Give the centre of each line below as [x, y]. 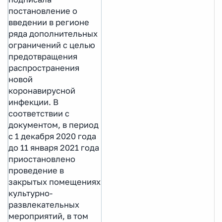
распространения [44, 68]
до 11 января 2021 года [54, 147]
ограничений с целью [52, 45]
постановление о [43, 11]
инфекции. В [33, 102]
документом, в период [54, 125]
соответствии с [39, 113]
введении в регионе [49, 22]
